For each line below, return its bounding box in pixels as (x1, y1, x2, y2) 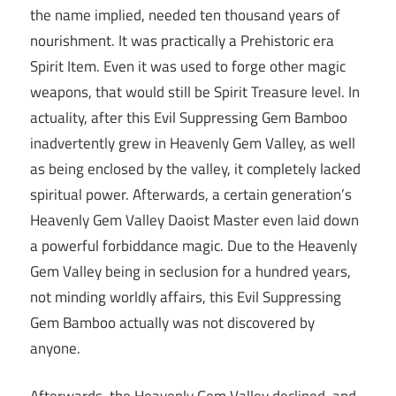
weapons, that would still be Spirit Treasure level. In (30, 80, 360, 103)
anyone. (30, 336, 80, 360)
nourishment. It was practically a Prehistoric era (30, 28, 334, 52)
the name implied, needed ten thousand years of (30, 3, 340, 27)
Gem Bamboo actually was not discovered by (30, 310, 315, 334)
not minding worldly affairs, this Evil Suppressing (30, 285, 341, 308)
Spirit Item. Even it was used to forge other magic (30, 54, 346, 78)
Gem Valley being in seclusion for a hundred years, (30, 259, 351, 283)
